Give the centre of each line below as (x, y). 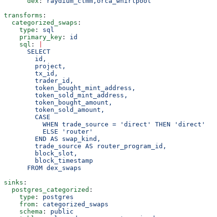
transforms (23, 15)
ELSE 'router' (48, 131)
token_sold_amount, (54, 109)
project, (35, 66)
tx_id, (31, 73)
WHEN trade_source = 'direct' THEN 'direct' (105, 124)
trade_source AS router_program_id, (85, 146)
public (62, 211)
